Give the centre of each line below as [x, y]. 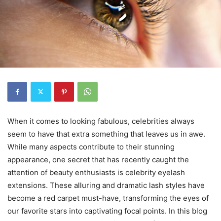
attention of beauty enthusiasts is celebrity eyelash [96, 172]
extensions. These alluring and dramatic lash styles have [106, 185]
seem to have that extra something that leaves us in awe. [106, 134]
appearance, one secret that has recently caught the [98, 159]
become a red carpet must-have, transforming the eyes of [108, 198]
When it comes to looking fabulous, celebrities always [101, 121]
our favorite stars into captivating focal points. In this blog [107, 211]
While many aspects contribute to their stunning [91, 147]
